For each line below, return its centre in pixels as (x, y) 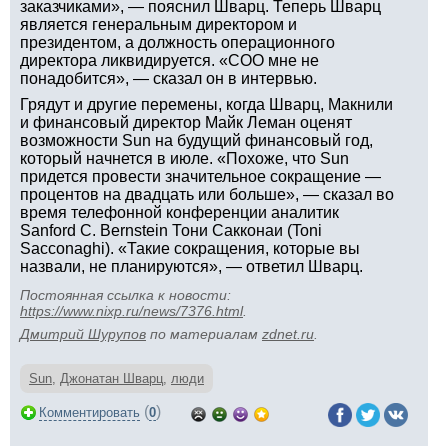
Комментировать (89, 412)
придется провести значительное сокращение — (200, 176)
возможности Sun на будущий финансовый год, (196, 140)
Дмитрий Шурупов (83, 334)
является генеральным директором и (158, 24)
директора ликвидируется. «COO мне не (169, 60)
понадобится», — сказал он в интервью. (168, 78)
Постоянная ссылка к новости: (125, 295)
